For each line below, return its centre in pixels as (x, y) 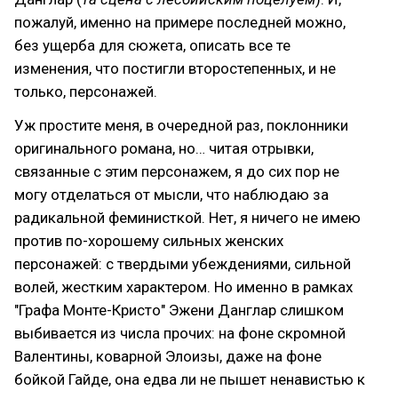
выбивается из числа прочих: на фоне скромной (180, 333)
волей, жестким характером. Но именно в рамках (183, 287)
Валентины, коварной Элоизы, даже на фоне (168, 356)
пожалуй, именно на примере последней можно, (180, 22)
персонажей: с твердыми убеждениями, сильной (183, 263)
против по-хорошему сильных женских (149, 240)
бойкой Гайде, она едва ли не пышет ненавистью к (190, 379)
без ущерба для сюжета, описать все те (152, 45)
